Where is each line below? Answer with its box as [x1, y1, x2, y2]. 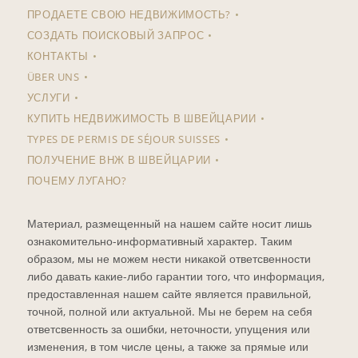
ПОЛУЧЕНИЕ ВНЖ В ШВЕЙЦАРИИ [26, 153, 211, 168]
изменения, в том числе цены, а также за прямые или [26, 339, 308, 355]
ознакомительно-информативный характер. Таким [26, 233, 292, 249]
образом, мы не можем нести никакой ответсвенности [26, 251, 311, 267]
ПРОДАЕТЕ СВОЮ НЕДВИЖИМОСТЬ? [26, 7, 232, 22]
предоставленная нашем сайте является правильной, [26, 286, 311, 302]
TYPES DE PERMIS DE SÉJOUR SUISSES [26, 132, 221, 147]
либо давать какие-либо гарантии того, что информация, [26, 268, 324, 284]
